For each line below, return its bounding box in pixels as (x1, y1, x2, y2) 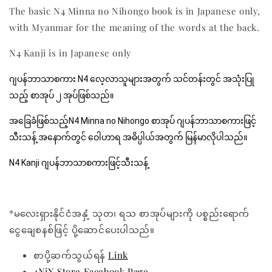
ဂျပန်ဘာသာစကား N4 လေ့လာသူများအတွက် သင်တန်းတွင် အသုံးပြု (9, 74, 254, 84)
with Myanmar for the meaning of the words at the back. (9, 21, 260, 34)
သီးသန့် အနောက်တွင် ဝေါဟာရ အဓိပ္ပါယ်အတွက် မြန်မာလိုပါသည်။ (9, 132, 249, 143)
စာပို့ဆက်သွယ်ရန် (33, 249, 109, 262)
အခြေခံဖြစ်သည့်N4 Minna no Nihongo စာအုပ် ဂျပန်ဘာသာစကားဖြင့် (9, 116, 256, 126)
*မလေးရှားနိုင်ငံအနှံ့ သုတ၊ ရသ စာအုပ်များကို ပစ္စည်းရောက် (9, 207, 250, 220)
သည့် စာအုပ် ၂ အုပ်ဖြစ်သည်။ (9, 90, 114, 101)
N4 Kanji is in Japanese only (9, 47, 132, 59)
